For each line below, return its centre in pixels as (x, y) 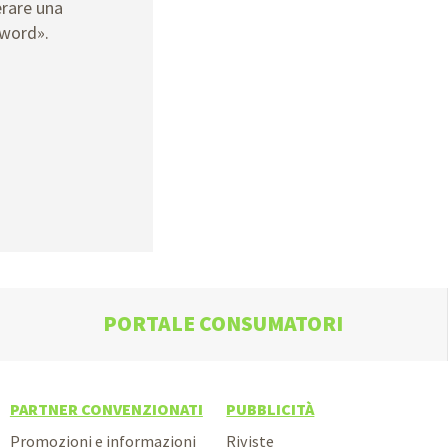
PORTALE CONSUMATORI (223, 324)
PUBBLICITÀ (270, 409)
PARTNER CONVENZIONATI (106, 409)
